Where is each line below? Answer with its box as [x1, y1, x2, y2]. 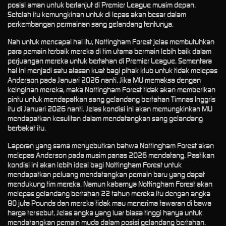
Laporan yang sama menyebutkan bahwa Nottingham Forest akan [8, 141, 214, 151]
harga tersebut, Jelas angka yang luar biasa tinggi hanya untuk [8, 208, 202, 218]
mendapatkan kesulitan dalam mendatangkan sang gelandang [8, 114, 203, 124]
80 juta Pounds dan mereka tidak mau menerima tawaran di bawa [8, 198, 211, 208]
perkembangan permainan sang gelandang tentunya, [8, 19, 174, 29]
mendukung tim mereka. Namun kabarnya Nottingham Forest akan [8, 179, 212, 189]
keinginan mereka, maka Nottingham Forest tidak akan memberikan [8, 85, 215, 95]
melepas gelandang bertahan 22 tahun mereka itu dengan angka [8, 189, 210, 199]
